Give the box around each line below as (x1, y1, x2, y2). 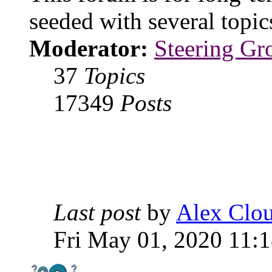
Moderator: (29, 35, 148, 62)
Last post (53, 199, 141, 226)
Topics (84, 63, 145, 89)
